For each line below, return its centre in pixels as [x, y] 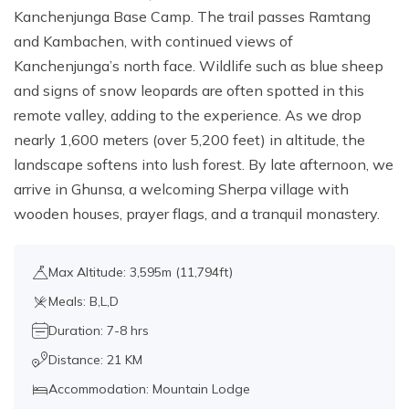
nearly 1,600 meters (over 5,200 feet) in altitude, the [189, 140]
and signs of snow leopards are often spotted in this [189, 91]
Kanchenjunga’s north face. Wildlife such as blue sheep [199, 66]
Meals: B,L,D [84, 302]
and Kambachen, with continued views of [153, 42]
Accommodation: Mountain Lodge [149, 389]
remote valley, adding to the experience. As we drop [188, 115]
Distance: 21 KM [95, 360]
